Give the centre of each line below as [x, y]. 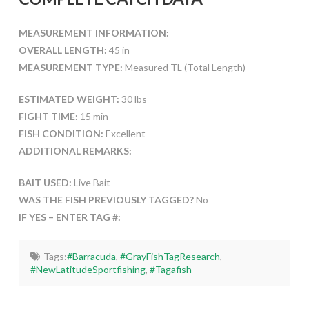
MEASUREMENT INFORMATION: [93, 33]
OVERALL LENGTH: [62, 50]
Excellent [124, 134]
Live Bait [91, 183]
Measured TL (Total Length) [184, 68]
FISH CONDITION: [61, 134]
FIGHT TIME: [48, 117]
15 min [93, 117]
